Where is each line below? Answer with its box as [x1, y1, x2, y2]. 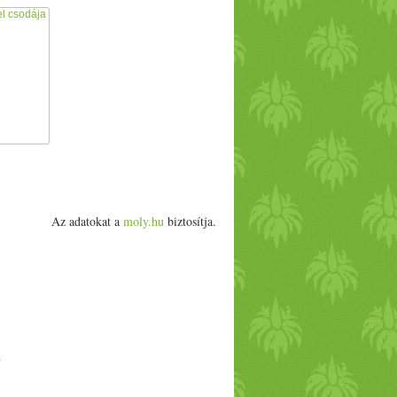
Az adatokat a [51, 213, 123, 230]
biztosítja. [163, 213, 216, 230]
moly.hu [122, 213, 164, 230]
